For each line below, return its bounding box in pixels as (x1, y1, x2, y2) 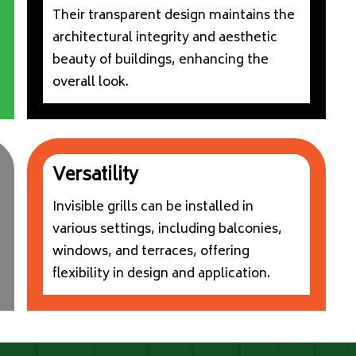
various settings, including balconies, (52, 219, 282, 242)
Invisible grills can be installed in (52, 196, 253, 219)
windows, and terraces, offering (52, 241, 250, 264)
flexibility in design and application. (52, 263, 270, 286)
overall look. (52, 72, 129, 95)
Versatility (52, 161, 138, 192)
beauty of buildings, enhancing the (52, 49, 269, 72)
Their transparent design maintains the (52, 5, 295, 28)
